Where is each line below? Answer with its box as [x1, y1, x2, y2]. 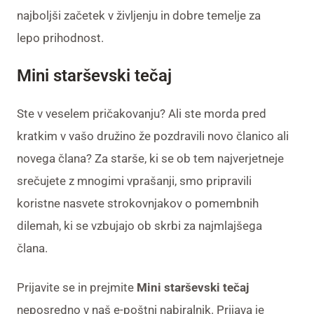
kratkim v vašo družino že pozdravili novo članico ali [17, 129, 289, 143]
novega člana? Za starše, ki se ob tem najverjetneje [17, 151, 284, 165]
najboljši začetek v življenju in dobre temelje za [17, 8, 261, 22]
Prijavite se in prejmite [17, 280, 137, 294]
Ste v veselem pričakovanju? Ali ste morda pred [17, 107, 266, 121]
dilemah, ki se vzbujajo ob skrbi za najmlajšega [17, 219, 262, 233]
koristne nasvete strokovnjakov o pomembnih [17, 196, 259, 210]
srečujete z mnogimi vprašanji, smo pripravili [17, 174, 252, 188]
